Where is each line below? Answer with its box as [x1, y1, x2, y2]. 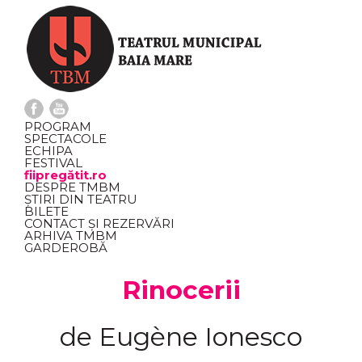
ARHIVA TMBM [24, 228, 117, 243]
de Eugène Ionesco [60, 321, 302, 352]
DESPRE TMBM [24, 179, 120, 195]
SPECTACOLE [24, 131, 107, 146]
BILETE [24, 204, 69, 219]
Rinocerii [121, 275, 241, 305]
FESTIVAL [24, 155, 82, 170]
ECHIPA [24, 143, 73, 158]
